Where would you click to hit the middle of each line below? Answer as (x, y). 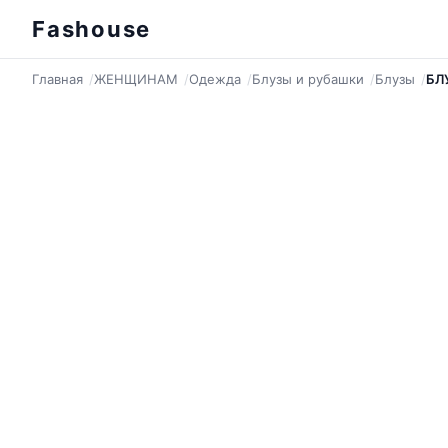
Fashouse (92, 29)
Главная (57, 79)
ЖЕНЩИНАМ (136, 79)
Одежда (215, 79)
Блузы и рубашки (308, 79)
